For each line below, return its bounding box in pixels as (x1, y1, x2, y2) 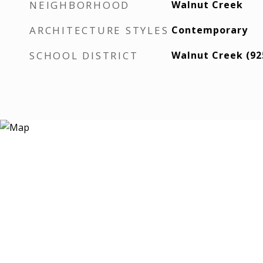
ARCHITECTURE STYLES (29, 23, 169, 37)
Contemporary (171, 23, 248, 36)
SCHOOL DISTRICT (29, 49, 139, 62)
